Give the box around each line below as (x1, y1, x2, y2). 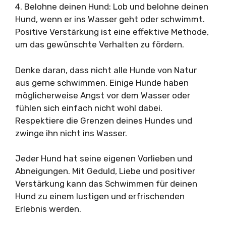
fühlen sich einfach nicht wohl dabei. (15, 102, 162, 113)
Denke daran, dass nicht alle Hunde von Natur (15, 65, 197, 75)
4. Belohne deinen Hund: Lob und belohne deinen (15, 2, 208, 12)
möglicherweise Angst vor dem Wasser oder (15, 90, 190, 100)
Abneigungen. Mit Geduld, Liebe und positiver (15, 166, 195, 177)
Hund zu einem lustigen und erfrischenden (15, 191, 185, 202)
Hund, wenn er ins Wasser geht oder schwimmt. (15, 14, 205, 25)
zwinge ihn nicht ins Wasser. (15, 128, 127, 138)
